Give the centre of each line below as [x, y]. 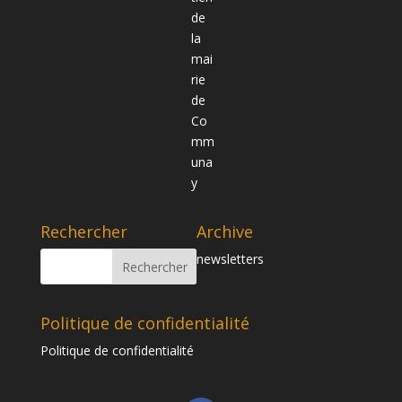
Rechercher [83, 232]
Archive [225, 232]
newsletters [231, 259]
